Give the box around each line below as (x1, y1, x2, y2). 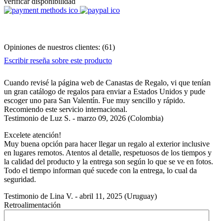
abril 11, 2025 (79, 191, 122, 200)
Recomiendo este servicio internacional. (4, 105, 127, 113)
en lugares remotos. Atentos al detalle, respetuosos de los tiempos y (4, 148, 212, 157)
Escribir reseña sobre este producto (4, 56, 112, 65)
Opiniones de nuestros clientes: (4, 42, 102, 51)
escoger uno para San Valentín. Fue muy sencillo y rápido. (4, 96, 185, 105)
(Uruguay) (122, 191, 157, 200)
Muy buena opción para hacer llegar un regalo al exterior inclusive (4, 139, 210, 148)
